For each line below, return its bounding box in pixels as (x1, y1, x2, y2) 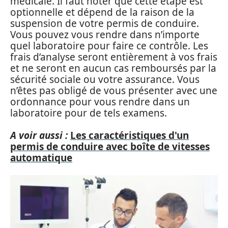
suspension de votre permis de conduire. (10, 16, 199, 30)
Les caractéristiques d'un (70, 129, 189, 142)
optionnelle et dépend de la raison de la (10, 5, 194, 19)
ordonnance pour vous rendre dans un (10, 95, 190, 108)
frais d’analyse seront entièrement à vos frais (10, 50, 217, 64)
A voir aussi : (10, 129, 68, 142)
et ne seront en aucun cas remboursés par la (10, 61, 216, 75)
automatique (10, 151, 72, 164)
